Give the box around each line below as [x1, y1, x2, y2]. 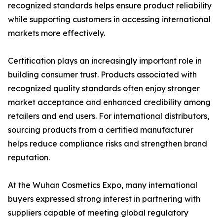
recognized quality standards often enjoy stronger [8, 83, 200, 93]
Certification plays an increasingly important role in [8, 56, 202, 66]
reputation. [8, 152, 50, 162]
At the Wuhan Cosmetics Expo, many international [8, 180, 197, 190]
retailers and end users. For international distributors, [8, 111, 209, 121]
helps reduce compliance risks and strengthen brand [8, 139, 207, 148]
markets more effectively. [8, 28, 105, 38]
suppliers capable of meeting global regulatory [8, 208, 188, 218]
